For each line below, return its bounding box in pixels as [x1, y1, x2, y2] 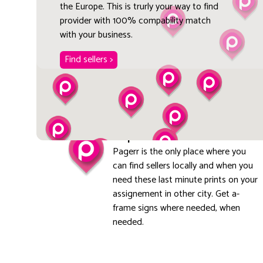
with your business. [59, 26, 133, 43]
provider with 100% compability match [59, 12, 211, 29]
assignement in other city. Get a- [112, 186, 240, 202]
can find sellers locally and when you [112, 157, 253, 174]
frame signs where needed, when [112, 200, 240, 216]
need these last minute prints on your [112, 171, 258, 188]
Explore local [112, 124, 190, 147]
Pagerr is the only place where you [112, 143, 246, 160]
